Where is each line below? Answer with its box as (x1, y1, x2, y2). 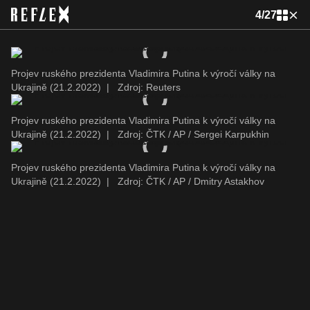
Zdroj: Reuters (115, 82, 181, 93)
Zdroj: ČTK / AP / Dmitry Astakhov (115, 176, 264, 187)
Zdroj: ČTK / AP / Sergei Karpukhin (115, 129, 269, 140)
